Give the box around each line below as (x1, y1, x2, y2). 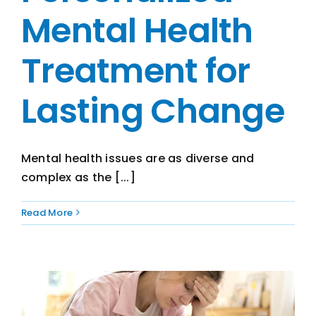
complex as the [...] (21, 169, 135, 186)
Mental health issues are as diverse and (21, 150, 255, 166)
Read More (21, 205, 73, 219)
